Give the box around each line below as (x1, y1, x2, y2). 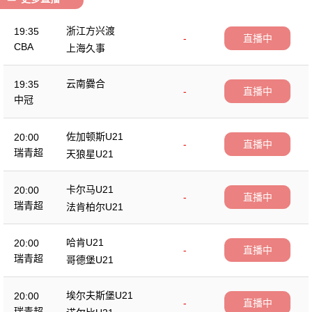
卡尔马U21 (66, 183, 114, 195)
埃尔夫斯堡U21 (66, 289, 133, 301)
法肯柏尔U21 (66, 201, 123, 212)
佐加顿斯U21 (66, 130, 123, 142)
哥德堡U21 (66, 253, 114, 265)
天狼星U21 (66, 148, 114, 159)
